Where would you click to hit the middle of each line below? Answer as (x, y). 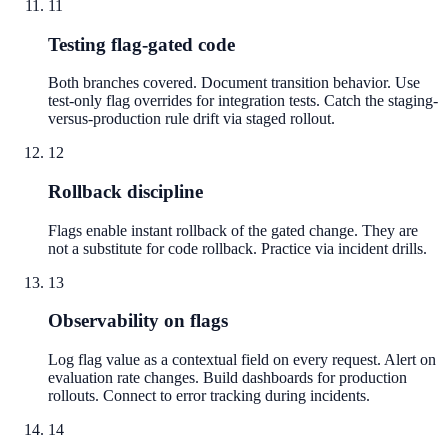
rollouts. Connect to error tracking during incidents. (209, 396)
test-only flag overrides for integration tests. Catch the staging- (243, 101)
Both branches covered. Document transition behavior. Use (234, 83)
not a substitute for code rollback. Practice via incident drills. (237, 248)
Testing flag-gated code (141, 44)
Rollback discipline (125, 191)
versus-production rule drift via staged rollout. (191, 119)
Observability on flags (138, 321)
